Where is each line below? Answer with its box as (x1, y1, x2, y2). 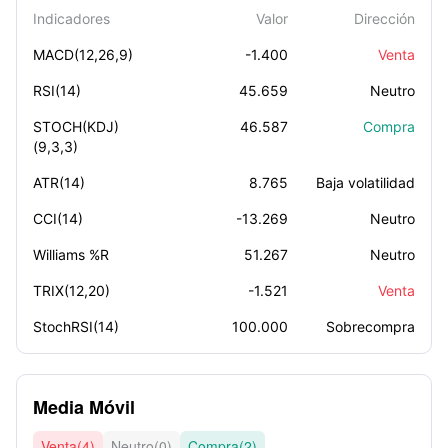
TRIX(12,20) (33, 282, 110, 299)
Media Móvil (33, 394, 135, 420)
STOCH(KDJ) (33, 118, 119, 135)
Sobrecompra (325, 318, 415, 335)
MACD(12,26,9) (33, 46, 133, 63)
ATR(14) (33, 174, 85, 191)
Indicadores (33, 10, 110, 27)
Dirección (353, 10, 415, 27)
